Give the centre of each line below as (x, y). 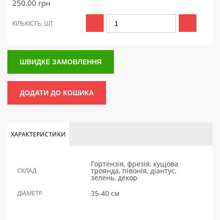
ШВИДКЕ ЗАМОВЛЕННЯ (61, 62)
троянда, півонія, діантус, (134, 171)
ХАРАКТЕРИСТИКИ (38, 135)
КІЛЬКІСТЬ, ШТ (33, 24)
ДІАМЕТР (30, 193)
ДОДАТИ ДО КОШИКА (57, 93)
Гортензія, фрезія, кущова (135, 164)
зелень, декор (114, 178)
